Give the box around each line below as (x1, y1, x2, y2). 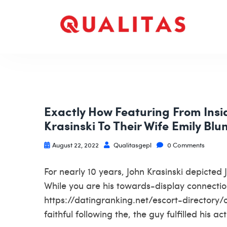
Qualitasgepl (112, 140, 152, 149)
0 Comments (166, 140, 205, 149)
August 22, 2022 (52, 140, 99, 149)
